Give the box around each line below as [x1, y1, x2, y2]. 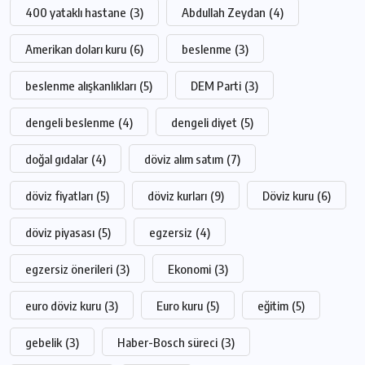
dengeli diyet [171, 114, 237, 130]
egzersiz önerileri [25, 261, 112, 276]
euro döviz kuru [25, 297, 101, 313]
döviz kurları [147, 187, 207, 203]
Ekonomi [168, 261, 211, 276]
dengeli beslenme [25, 114, 115, 130]
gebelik [25, 334, 62, 350]
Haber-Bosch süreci [117, 334, 218, 350]
